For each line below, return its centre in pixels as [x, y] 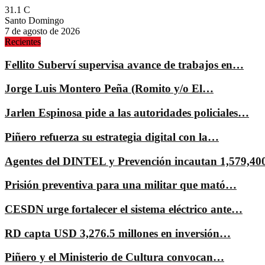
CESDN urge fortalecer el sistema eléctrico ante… [124, 209]
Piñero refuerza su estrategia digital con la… [112, 137]
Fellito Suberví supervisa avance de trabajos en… [124, 64]
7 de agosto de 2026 [42, 31]
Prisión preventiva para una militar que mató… [121, 185]
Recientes [23, 42]
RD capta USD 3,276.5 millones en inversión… [118, 233]
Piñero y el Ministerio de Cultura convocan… [114, 257]
